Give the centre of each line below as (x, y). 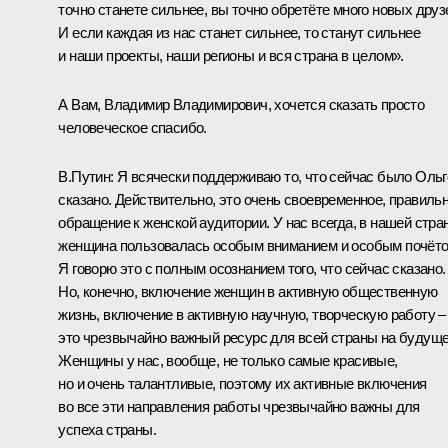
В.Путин (84, 176)
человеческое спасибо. (132, 127)
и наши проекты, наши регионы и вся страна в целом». (231, 55)
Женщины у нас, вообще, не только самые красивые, (228, 360)
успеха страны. (107, 429)
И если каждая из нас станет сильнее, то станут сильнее (239, 32)
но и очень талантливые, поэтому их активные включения (242, 383)
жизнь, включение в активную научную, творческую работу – (252, 314)
